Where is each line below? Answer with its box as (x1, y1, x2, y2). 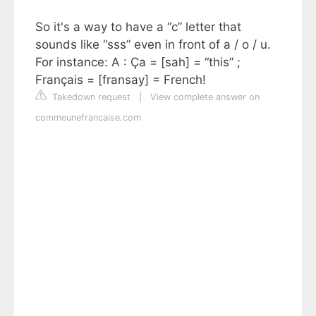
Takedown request (49, 91, 130, 102)
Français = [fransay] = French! (35, 72, 206, 87)
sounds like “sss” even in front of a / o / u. (35, 37, 271, 51)
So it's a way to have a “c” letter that (35, 19, 241, 34)
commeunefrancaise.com (35, 111, 141, 123)
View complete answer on (150, 91, 260, 102)
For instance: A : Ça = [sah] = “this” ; (35, 54, 241, 69)
